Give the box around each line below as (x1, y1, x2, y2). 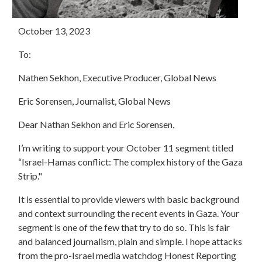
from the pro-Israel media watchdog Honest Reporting (18, 249, 237, 261)
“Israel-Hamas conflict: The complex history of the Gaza (18, 156, 243, 167)
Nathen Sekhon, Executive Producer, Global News (18, 71, 217, 83)
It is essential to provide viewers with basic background (18, 193, 240, 205)
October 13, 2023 (18, 25, 91, 36)
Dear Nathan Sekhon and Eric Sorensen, (18, 118, 175, 130)
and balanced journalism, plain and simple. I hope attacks (18, 235, 243, 247)
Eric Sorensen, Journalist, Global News (18, 95, 171, 106)
